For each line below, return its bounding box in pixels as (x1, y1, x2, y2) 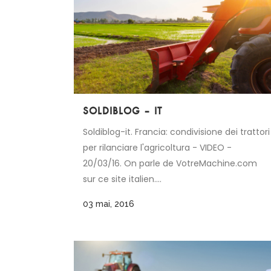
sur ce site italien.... (83, 173, 162, 186)
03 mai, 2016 (83, 199, 134, 209)
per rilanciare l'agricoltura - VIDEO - (83, 142, 232, 154)
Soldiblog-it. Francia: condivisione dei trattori (83, 126, 270, 139)
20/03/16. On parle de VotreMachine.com (83, 157, 257, 170)
